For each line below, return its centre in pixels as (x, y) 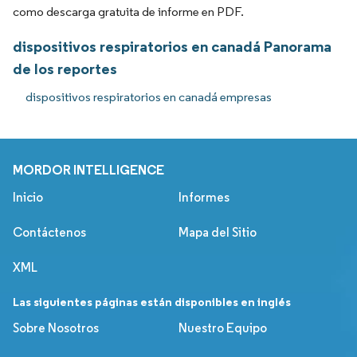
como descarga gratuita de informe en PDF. (128, 11)
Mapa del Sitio (218, 232)
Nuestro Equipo (223, 328)
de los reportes (65, 68)
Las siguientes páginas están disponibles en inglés (152, 301)
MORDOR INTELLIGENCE (88, 169)
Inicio (28, 197)
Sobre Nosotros (56, 328)
